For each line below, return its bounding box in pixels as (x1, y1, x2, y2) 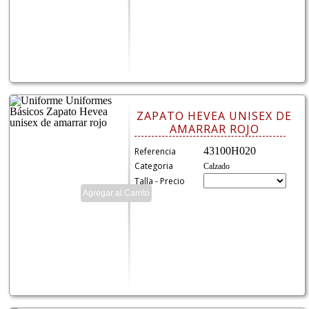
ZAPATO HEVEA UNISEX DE (137, 108, 292, 124)
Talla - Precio (134, 175, 186, 188)
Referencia (134, 146, 177, 158)
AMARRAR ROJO (169, 121, 259, 137)
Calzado (203, 161, 230, 172)
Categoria (134, 160, 174, 172)
